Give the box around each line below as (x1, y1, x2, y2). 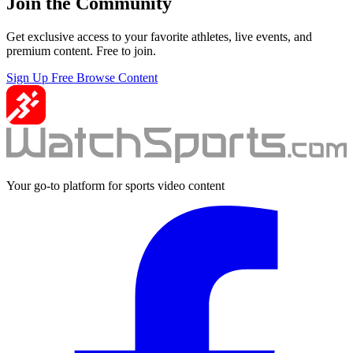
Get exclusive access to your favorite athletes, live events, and (6, 30, 312, 43)
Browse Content (76, 71, 158, 84)
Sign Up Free (6, 71, 76, 84)
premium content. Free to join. (6, 44, 156, 58)
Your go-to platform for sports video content (6, 178, 225, 192)
